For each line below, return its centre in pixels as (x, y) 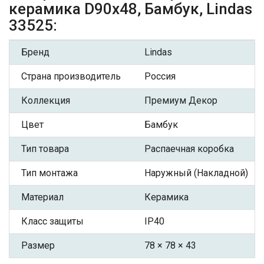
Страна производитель (71, 77)
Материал (42, 197)
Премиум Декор (181, 101)
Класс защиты (52, 222)
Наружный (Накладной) (196, 173)
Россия (160, 77)
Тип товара (45, 149)
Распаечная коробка (189, 149)
